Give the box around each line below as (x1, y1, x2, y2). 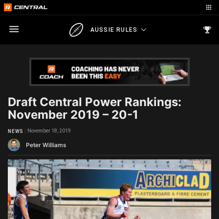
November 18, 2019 (27, 128, 71, 133)
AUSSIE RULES (90, 26, 138, 33)
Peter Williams (26, 141, 66, 149)
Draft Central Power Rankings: (8, 95, 181, 109)
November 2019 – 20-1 (8, 108, 138, 122)
